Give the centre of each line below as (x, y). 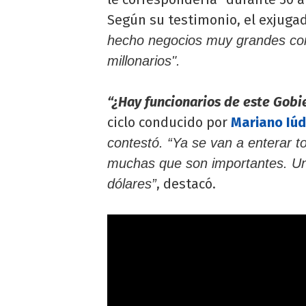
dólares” (132, 183)
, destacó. (186, 183)
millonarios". (144, 60)
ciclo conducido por (169, 122)
